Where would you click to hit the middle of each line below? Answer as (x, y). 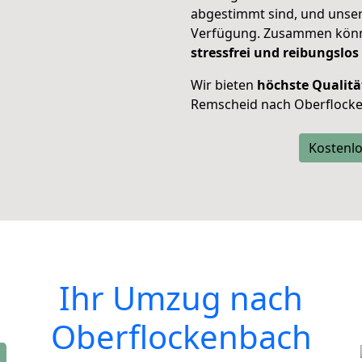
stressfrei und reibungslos (275, 53)
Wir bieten (224, 85)
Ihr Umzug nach (181, 298)
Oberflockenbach (181, 337)
